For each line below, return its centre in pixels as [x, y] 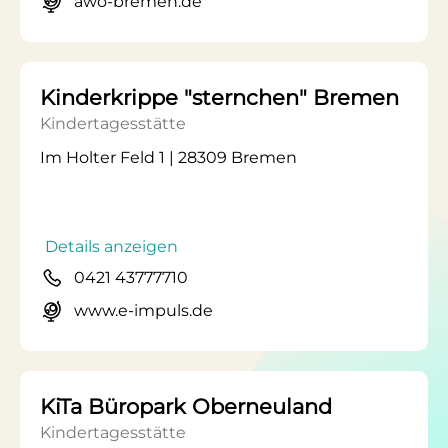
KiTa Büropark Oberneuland [186, 406]
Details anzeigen [111, 246]
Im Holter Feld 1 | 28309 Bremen [168, 157]
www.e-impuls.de [143, 310]
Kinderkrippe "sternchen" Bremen [219, 97]
